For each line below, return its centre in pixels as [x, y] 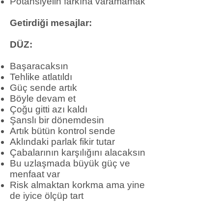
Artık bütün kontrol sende [63, 131]
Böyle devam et [43, 98]
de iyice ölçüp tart [47, 196]
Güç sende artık [43, 88]
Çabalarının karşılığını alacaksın [78, 152]
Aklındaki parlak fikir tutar [62, 142]
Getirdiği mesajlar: [51, 23]
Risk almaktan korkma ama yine [77, 185]
